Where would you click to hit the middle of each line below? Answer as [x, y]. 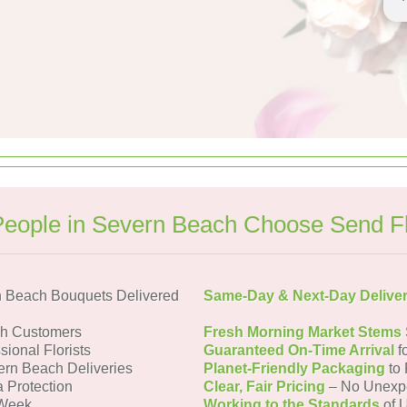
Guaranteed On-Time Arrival [299, 350]
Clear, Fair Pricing [264, 387]
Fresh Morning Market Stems [303, 332]
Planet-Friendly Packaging [294, 368]
